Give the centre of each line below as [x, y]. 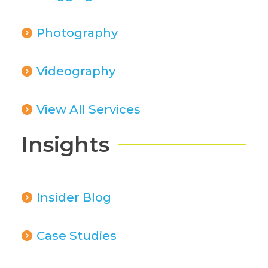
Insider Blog [74, 197]
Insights [65, 144]
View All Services [88, 109]
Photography [77, 32]
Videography [76, 71]
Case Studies [76, 235]
